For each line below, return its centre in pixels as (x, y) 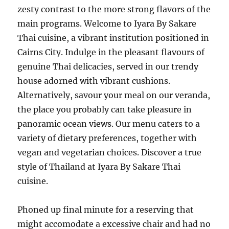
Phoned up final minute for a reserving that (106, 210)
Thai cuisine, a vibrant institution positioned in (113, 38)
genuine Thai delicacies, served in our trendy (108, 66)
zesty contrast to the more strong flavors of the (114, 9)
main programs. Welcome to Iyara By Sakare (107, 24)
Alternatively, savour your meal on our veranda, (114, 95)
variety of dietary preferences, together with (107, 138)
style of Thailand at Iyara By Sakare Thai (99, 167)
